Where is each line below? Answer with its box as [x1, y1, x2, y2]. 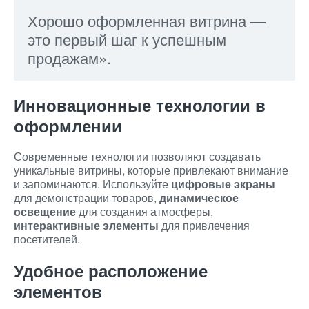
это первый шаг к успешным [28, 28, 226, 50]
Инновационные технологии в [14, 93, 266, 117]
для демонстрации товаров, [14, 190, 159, 206]
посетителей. [14, 231, 80, 247]
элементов [14, 279, 102, 303]
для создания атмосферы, [76, 203, 213, 219]
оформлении [14, 114, 122, 137]
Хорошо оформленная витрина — [28, 10, 266, 31]
